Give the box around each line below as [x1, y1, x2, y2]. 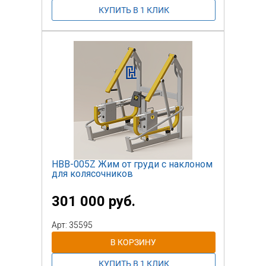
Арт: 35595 [52, 220, 93, 230]
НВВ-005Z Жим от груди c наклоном [52, 158, 213, 170]
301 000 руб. [52, 192, 135, 210]
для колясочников [52, 167, 133, 179]
